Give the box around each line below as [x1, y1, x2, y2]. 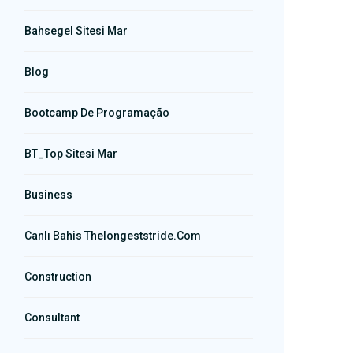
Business [24, 188, 72, 201]
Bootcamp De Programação [24, 106, 169, 119]
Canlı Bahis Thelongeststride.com [24, 229, 201, 242]
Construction [24, 270, 91, 283]
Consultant [24, 311, 80, 324]
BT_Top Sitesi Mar [24, 147, 117, 160]
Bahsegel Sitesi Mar [24, 24, 128, 37]
